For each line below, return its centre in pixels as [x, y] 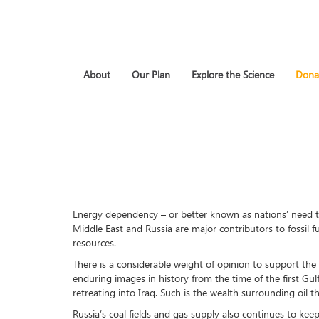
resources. [94, 244]
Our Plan [151, 75]
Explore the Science [233, 75]
